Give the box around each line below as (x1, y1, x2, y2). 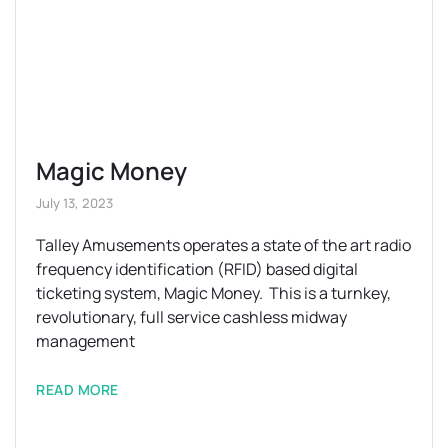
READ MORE (36, 379, 119, 399)
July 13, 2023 (36, 193, 113, 212)
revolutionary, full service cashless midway (36, 305, 347, 328)
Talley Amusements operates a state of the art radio (36, 233, 411, 256)
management (36, 329, 135, 352)
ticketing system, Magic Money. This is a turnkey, (36, 281, 391, 304)
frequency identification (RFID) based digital (36, 257, 358, 280)
